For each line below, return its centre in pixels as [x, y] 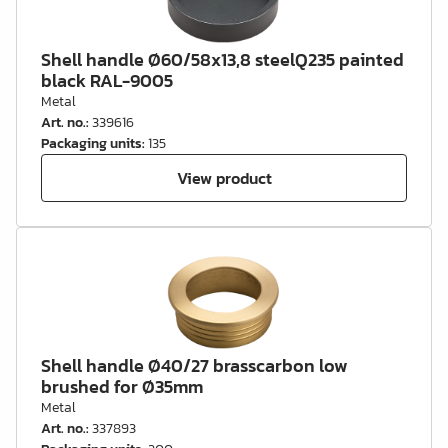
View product [224, 177]
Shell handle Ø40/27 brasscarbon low [194, 365]
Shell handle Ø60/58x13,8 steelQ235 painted [222, 59]
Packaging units [91, 143]
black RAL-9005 [107, 80]
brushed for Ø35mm [122, 386]
